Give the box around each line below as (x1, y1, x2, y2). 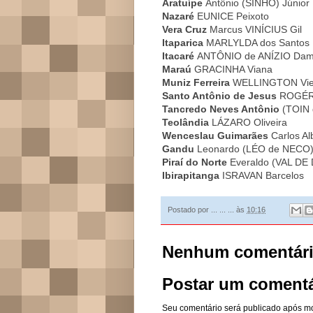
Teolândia (162, 116, 209, 128)
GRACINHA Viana (191, 63, 272, 75)
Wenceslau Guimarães (162, 129, 271, 141)
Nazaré (162, 10, 194, 22)
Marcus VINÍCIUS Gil (207, 23, 302, 35)
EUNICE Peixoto (194, 10, 269, 22)
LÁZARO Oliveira (209, 116, 287, 128)
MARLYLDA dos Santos (203, 36, 310, 48)
